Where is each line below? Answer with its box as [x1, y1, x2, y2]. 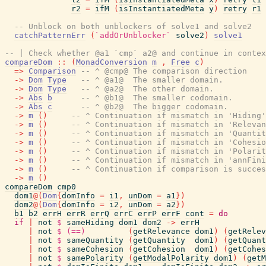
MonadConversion [76, 58, 147, 66]
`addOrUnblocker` [95, 31, 171, 40]
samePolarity [66, 254, 123, 262]
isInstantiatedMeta [119, 4, 204, 13]
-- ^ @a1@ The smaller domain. [81, 75, 223, 84]
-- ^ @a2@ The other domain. [81, 84, 214, 93]
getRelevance [133, 227, 190, 236]
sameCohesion [66, 245, 123, 254]
